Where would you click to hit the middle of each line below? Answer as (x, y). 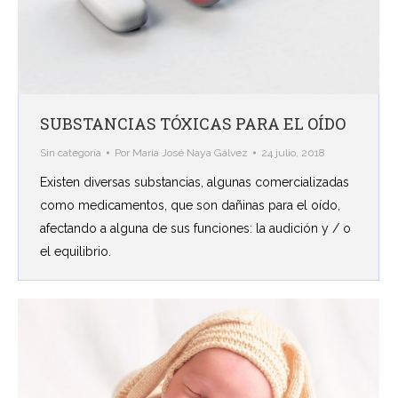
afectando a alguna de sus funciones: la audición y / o (195, 229)
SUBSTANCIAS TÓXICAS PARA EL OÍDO (193, 124)
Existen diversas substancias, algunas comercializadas (195, 183)
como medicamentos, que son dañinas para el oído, (190, 206)
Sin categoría (71, 153)
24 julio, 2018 (293, 153)
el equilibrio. (76, 252)
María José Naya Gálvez (190, 153)
